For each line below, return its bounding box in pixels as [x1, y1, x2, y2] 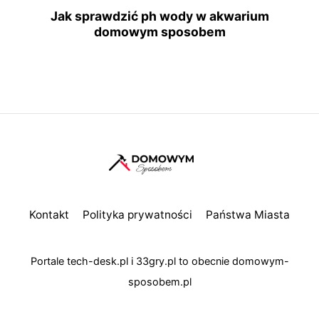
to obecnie [175, 254, 232, 268]
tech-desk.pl [66, 254, 128, 268]
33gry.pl [135, 254, 176, 268]
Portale [30, 254, 67, 268]
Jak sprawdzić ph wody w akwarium [50, 8, 269, 23]
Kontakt [29, 208, 70, 222]
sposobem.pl [127, 275, 192, 288]
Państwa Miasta [205, 208, 290, 222]
